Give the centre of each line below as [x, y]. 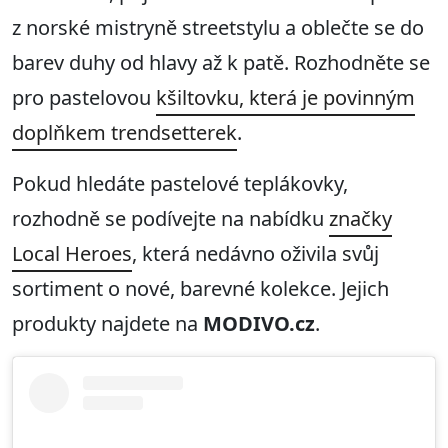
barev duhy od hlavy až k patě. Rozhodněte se [221, 63]
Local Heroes [72, 254]
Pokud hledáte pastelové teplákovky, [180, 184]
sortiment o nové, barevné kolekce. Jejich [200, 289]
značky [360, 219]
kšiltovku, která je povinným [285, 98]
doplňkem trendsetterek [124, 133]
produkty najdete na [107, 324]
